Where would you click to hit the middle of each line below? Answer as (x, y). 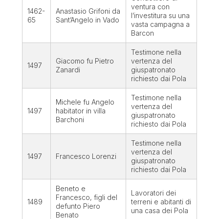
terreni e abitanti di (161, 202)
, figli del (103, 197)
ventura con (150, 7)
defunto (69, 206)
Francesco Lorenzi (86, 156)
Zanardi (68, 70)
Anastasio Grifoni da (88, 11)
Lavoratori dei (153, 193)
